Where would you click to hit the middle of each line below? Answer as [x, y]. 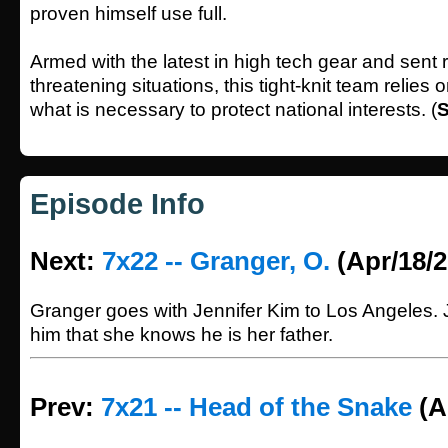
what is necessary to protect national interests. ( [233, 109]
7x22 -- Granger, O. [216, 261]
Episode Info [117, 204]
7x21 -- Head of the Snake [256, 407]
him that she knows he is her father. [181, 334]
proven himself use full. [128, 13]
